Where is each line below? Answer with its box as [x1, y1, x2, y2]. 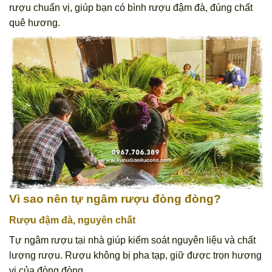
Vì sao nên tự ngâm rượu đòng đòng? [9, 192, 221, 206]
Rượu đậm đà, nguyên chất [9, 214, 135, 225]
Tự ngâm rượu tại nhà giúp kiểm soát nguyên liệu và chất [9, 234, 256, 245]
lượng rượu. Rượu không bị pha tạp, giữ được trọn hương [9, 250, 262, 260]
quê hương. [9, 18, 60, 29]
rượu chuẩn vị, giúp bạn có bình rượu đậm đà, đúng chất [9, 2, 253, 13]
